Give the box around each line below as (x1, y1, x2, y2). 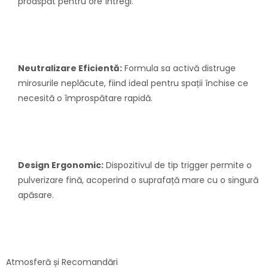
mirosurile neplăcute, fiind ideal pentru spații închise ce (18, 77, 248, 90)
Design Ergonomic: (18, 159, 103, 172)
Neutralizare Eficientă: (18, 62, 122, 75)
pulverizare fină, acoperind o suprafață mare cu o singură (18, 174, 258, 187)
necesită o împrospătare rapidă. (18, 92, 153, 105)
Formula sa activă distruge (122, 62, 236, 75)
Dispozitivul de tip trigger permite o (103, 159, 252, 172)
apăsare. (18, 189, 54, 202)
